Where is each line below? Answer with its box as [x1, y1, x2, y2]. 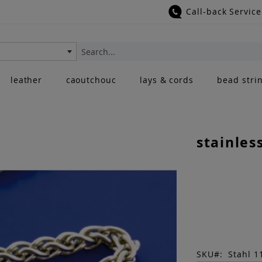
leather [10, 74, 43, 85]
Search [74, 57, 102, 68]
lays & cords [140, 74, 194, 85]
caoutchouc [65, 74, 116, 85]
